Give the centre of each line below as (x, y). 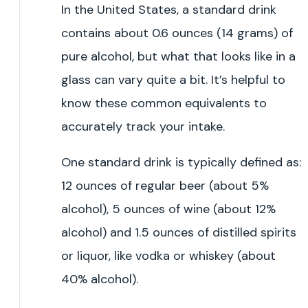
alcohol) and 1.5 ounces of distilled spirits (179, 232)
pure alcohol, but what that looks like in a (178, 56)
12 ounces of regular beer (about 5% (165, 185)
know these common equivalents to (164, 103)
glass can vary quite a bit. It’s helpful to (173, 79)
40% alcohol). (100, 279)
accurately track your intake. (143, 126)
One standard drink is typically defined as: (181, 162)
